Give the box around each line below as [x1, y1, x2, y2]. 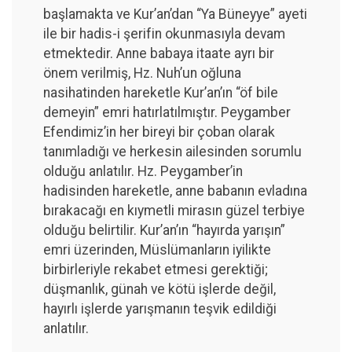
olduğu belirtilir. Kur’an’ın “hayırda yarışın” [43, 222, 285, 238]
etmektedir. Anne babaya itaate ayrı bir [43, 45, 274, 61]
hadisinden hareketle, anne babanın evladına [43, 182, 307, 199]
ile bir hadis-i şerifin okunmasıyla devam [43, 25, 285, 42]
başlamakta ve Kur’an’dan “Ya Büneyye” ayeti [43, 5, 307, 22]
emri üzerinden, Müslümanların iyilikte [43, 241, 271, 258]
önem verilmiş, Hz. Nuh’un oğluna [43, 64, 241, 81]
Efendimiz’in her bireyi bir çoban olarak [43, 123, 275, 140]
